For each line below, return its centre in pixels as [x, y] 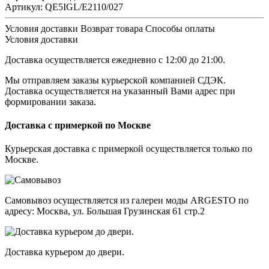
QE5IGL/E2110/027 [84, 7]
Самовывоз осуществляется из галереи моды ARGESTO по [127, 201]
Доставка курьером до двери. [65, 252]
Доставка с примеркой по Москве [78, 125]
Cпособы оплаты [180, 28]
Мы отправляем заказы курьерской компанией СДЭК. [115, 80]
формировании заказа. [50, 101]
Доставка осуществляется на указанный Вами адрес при [120, 91]
